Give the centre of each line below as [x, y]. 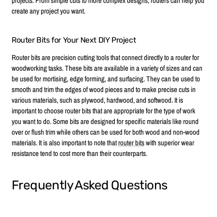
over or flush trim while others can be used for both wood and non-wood [106, 132]
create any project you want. [48, 11]
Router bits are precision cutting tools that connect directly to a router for [105, 57]
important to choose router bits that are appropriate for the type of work [103, 110]
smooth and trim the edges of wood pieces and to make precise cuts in [104, 89]
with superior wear [169, 142]
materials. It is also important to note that [65, 142]
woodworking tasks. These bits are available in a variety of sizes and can [107, 68]
